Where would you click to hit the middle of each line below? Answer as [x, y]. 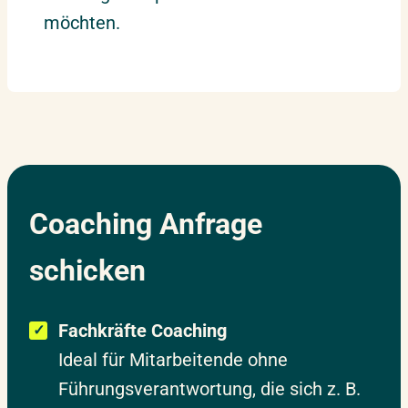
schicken [87, 270]
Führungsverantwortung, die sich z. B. [209, 388]
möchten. [82, 22]
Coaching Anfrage [146, 224]
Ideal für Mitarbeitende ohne [173, 359]
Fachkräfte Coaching [143, 330]
